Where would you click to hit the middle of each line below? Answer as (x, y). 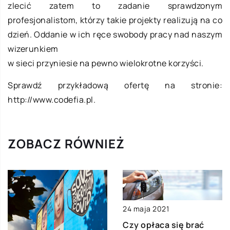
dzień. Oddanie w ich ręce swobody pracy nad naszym (115, 34)
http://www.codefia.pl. (52, 99)
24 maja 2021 (146, 209)
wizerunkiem (33, 49)
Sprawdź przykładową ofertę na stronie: (115, 85)
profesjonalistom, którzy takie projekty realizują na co (115, 20)
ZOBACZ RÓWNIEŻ (66, 143)
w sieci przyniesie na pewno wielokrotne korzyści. (106, 63)
